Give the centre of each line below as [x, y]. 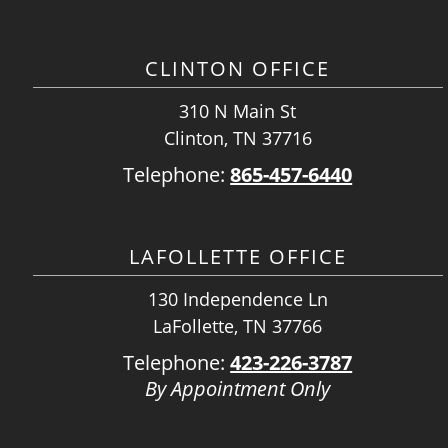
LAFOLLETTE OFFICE [237, 256]
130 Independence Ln [237, 299]
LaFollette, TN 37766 [238, 326]
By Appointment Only [238, 388]
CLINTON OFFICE [238, 68]
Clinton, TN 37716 [237, 138]
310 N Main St [238, 111]
